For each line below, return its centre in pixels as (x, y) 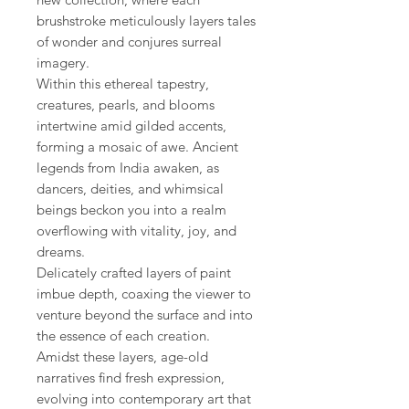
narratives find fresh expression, (131, 377)
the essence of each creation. (123, 335)
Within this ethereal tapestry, (123, 83)
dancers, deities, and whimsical (130, 188)
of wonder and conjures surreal (129, 41)
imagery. (63, 62)
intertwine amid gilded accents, (131, 125)
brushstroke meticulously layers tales (146, 20)
